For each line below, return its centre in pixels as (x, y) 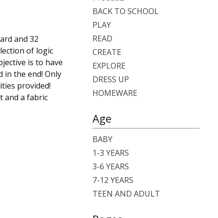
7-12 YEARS (113, 180)
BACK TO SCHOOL (126, 11)
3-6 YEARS (111, 166)
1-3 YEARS (111, 153)
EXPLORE (109, 66)
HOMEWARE (115, 93)
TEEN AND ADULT (126, 194)
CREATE (107, 52)
